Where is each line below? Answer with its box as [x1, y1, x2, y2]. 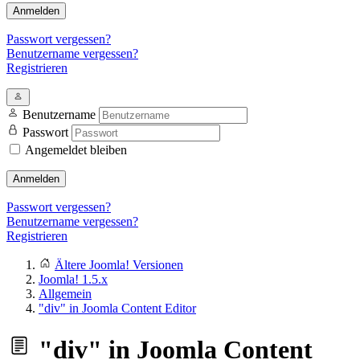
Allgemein [39, 287, 92, 301]
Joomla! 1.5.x [39, 272, 108, 286]
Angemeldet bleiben [25, 143, 127, 157]
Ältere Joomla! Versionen [55, 258, 183, 272]
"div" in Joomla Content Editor [39, 301, 196, 315]
